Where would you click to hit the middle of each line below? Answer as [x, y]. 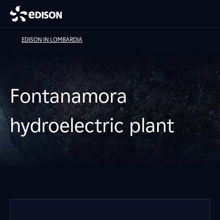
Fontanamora [69, 96]
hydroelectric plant [92, 125]
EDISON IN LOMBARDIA [52, 40]
